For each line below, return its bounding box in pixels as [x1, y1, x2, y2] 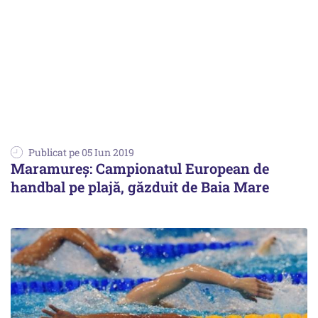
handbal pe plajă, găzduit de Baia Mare [11, 177, 269, 196]
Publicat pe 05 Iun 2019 [28, 145, 134, 159]
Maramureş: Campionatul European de [11, 158, 269, 177]
